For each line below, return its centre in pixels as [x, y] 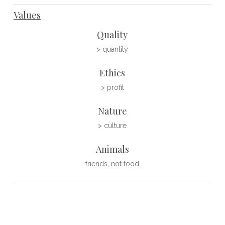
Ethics [113, 73]
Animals [112, 149]
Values [27, 15]
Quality [113, 35]
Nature [112, 111]
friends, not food [113, 164]
